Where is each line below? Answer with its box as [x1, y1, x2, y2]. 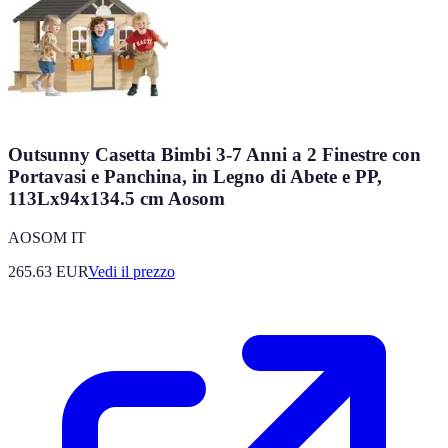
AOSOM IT [8, 228, 86, 246]
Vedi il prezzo [88, 262, 175, 280]
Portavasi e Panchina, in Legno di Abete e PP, [8, 165, 382, 187]
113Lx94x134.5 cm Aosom [8, 187, 225, 209]
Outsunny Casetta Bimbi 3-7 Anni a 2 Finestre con [8, 143, 421, 165]
